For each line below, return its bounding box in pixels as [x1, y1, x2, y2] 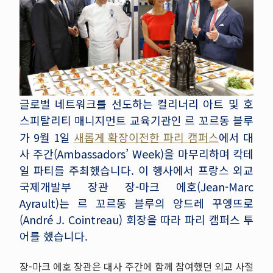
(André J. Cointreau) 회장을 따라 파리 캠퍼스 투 [19, 211, 254, 228]
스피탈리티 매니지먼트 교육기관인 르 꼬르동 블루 [19, 112, 254, 129]
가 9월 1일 [19, 129, 74, 146]
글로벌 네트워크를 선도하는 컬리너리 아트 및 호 [19, 96, 254, 112]
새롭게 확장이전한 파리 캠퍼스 [73, 129, 219, 146]
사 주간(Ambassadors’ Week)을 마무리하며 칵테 [19, 146, 254, 162]
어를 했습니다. [19, 228, 88, 244]
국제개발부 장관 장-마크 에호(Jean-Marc [19, 179, 254, 195]
